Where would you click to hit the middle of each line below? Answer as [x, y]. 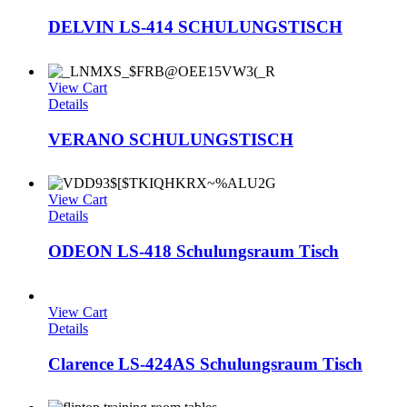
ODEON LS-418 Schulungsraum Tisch [194, 252]
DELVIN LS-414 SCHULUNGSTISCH [195, 27]
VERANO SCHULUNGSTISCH [171, 139]
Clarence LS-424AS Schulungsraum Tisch [205, 363]
